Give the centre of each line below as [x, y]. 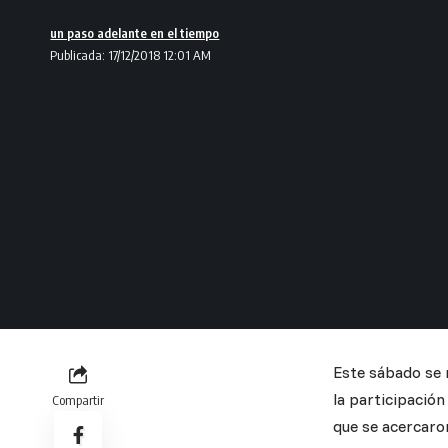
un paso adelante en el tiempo [135, 33]
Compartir [78, 400]
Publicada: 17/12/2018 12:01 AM [131, 55]
